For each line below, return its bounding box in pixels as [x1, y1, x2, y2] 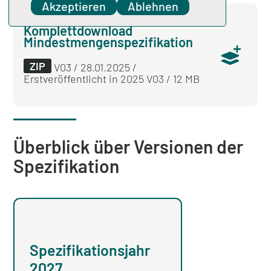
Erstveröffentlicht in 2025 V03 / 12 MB [24, 72, 200, 86]
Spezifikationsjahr [30, 241, 151, 260]
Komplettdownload [24, 22, 133, 39]
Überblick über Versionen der [13, 135, 244, 157]
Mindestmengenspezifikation [24, 34, 194, 50]
